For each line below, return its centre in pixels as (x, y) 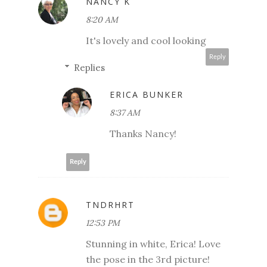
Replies (89, 67)
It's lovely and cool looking (146, 40)
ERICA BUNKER (147, 94)
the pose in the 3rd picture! (148, 259)
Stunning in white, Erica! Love (153, 243)
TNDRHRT (110, 204)
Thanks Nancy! (143, 133)
